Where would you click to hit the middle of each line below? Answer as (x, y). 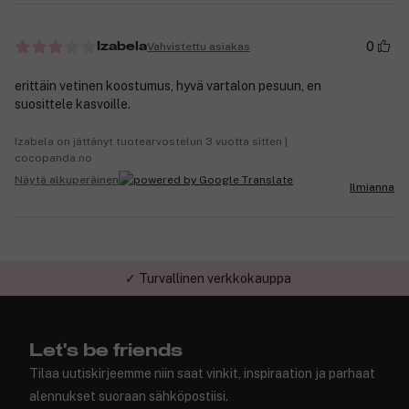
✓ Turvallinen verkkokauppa (208, 279)
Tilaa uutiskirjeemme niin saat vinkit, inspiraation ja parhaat (202, 374)
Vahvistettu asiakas (199, 46)
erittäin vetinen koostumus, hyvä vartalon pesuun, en (168, 86)
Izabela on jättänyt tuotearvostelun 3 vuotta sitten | (151, 142)
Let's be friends (106, 351)
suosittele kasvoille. (73, 105)
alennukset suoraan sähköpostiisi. (129, 397)
